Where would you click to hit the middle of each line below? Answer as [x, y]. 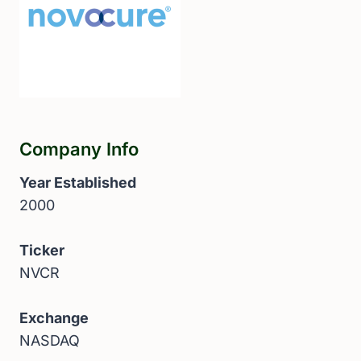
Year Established [78, 183]
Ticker [42, 250]
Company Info [79, 149]
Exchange [54, 318]
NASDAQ [50, 340]
